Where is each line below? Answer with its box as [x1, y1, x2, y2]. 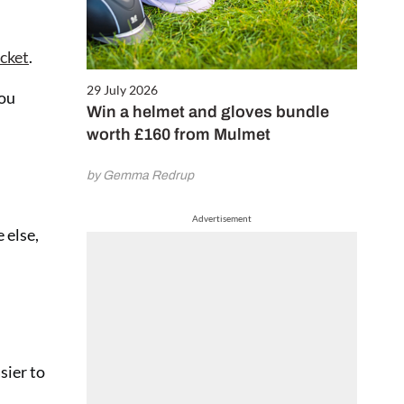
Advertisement [192, 213, 252, 225]
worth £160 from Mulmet [87, 125, 274, 144]
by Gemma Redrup [87, 169, 194, 183]
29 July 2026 [87, 82, 158, 98]
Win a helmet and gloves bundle [87, 103, 329, 122]
